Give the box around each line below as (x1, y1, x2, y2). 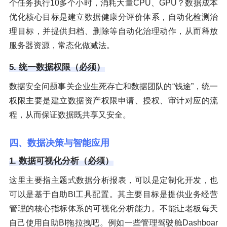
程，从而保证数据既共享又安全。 (9, 110, 131, 119)
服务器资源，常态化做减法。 (9, 41, 115, 50)
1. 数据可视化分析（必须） (9, 156, 113, 166)
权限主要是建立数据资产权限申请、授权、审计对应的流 (9, 96, 218, 105)
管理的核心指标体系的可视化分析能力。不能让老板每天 (9, 204, 218, 213)
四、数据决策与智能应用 (9, 137, 109, 148)
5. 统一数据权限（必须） (9, 62, 105, 72)
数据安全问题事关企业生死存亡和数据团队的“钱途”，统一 (9, 82, 218, 91)
